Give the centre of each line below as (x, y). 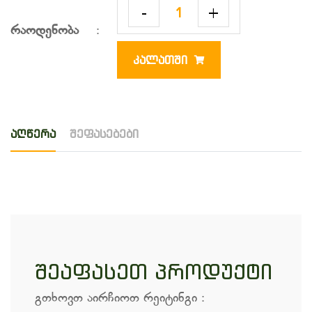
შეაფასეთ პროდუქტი (154, 272)
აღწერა (33, 134)
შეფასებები (104, 134)
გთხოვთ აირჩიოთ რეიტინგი (118, 299)
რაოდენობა (45, 31)
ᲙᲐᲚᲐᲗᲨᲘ (160, 60)
